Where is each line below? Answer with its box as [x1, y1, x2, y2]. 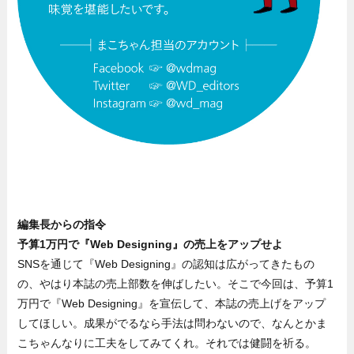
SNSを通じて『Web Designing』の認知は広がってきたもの [17, 257, 315, 270]
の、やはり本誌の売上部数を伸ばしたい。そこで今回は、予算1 [17, 277, 334, 290]
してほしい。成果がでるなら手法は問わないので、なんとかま [17, 316, 328, 330]
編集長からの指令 [17, 217, 107, 231]
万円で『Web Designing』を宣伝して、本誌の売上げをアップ [17, 296, 326, 310]
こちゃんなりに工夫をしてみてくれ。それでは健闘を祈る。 [17, 336, 317, 349]
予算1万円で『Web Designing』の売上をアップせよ [17, 237, 284, 250]
